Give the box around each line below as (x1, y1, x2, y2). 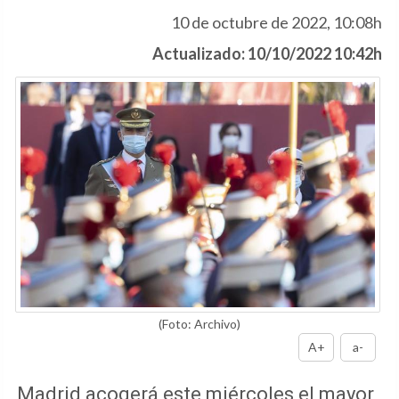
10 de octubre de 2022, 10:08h (171, 12, 382, 32)
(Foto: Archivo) (159, 316, 240, 332)
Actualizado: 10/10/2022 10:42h (152, 44, 382, 63)
